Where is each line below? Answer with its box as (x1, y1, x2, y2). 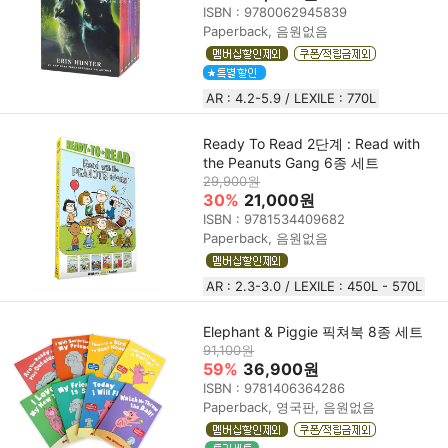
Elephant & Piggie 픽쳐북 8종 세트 (203, 322, 424, 340)
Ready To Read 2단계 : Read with (203, 134, 421, 152)
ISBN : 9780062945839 (203, 3, 348, 20)
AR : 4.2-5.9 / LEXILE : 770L (206, 89, 377, 106)
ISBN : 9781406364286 (203, 379, 346, 396)
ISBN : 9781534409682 (203, 210, 346, 227)
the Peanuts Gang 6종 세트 (203, 153, 380, 171)
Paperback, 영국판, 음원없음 (203, 398, 376, 415)
